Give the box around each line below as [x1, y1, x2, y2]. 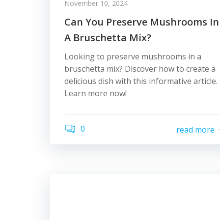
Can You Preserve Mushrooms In [64, 15, 219, 28]
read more [176, 124, 215, 135]
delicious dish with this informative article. [64, 76, 218, 86]
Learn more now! [64, 88, 127, 99]
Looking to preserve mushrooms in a [64, 51, 201, 62]
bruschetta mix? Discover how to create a [64, 63, 216, 74]
